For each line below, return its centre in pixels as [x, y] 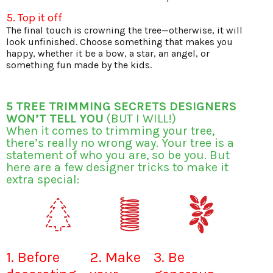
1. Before [33, 257]
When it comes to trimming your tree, [110, 131]
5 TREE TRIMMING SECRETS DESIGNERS [121, 107]
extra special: [43, 180]
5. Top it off [34, 18]
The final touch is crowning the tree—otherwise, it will [124, 30]
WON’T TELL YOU [55, 119]
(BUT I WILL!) [140, 119]
